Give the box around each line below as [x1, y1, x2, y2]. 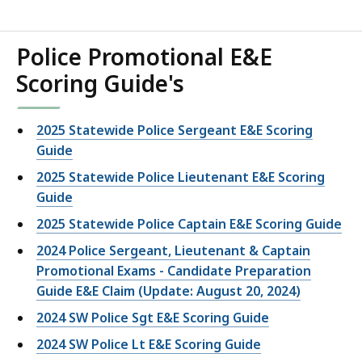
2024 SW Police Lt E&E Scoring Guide [36, 335, 261, 354]
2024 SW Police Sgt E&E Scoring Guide [36, 309, 269, 327]
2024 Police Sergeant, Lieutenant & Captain [36, 242, 310, 260]
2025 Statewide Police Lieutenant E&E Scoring [36, 168, 325, 187]
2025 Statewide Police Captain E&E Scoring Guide [36, 215, 342, 234]
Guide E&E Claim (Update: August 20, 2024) [36, 282, 301, 301]
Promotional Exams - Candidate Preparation [36, 262, 311, 280]
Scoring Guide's [16, 68, 184, 99]
